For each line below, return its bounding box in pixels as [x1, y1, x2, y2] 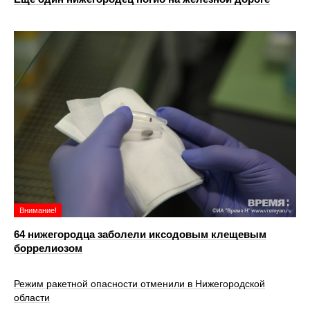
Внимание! [19, 206, 57, 215]
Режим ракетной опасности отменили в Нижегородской [14, 277, 265, 289]
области [14, 291, 50, 303]
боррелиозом [14, 242, 82, 255]
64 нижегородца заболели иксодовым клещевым [14, 228, 266, 241]
